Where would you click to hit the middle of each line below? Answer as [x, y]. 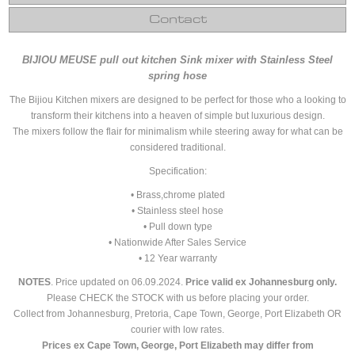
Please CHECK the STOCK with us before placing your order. [177, 298]
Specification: [177, 172]
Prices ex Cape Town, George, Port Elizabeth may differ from [177, 346]
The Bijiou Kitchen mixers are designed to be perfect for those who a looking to [177, 100]
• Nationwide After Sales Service [177, 243]
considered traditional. [177, 148]
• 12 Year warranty [177, 259]
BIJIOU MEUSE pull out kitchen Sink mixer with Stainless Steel [177, 60]
